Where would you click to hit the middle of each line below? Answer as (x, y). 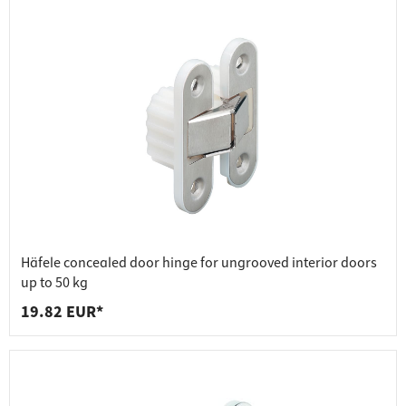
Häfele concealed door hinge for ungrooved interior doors (199, 263)
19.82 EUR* (62, 313)
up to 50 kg (54, 283)
